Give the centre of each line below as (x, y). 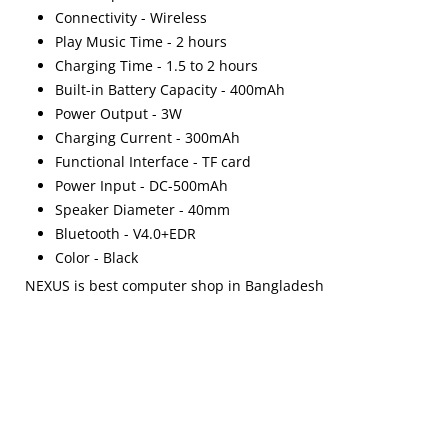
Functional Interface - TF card (153, 161)
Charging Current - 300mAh (148, 137)
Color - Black (97, 257)
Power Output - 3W (119, 113)
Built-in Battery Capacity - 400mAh (170, 89)
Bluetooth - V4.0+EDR (126, 233)
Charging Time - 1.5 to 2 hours (157, 65)
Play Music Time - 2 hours (141, 41)
